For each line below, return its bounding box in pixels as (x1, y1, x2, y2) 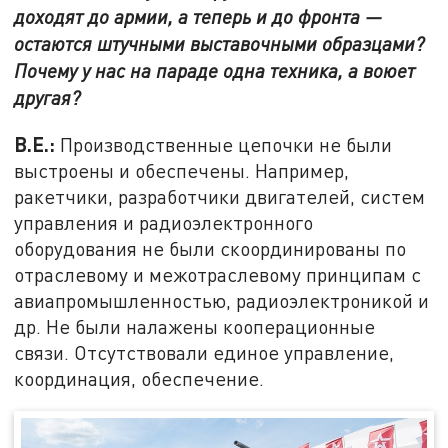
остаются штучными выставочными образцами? (14, 31, 425, 55)
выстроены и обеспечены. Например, (14, 158, 350, 182)
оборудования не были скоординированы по (14, 236, 407, 260)
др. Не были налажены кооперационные (14, 314, 376, 338)
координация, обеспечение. (14, 366, 265, 390)
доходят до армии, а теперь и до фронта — (14, 4, 383, 28)
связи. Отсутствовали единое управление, (14, 340, 395, 364)
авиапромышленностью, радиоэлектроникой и (14, 288, 430, 312)
